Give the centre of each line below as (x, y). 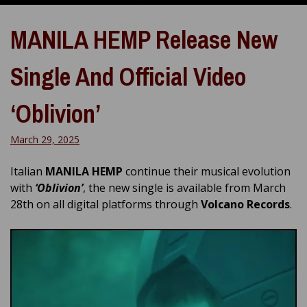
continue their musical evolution (207, 171)
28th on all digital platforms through (106, 204)
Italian (28, 171)
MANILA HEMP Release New (144, 39)
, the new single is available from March (184, 187)
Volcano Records (245, 204)
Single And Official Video (128, 76)
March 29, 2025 (45, 139)
